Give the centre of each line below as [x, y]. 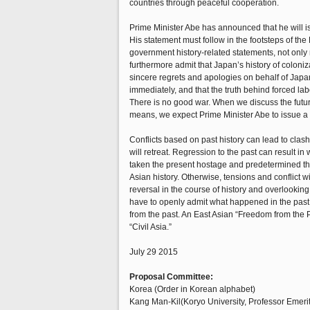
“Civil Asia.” [151, 227]
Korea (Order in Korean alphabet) [192, 289]
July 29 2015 [154, 252]
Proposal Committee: [171, 277]
